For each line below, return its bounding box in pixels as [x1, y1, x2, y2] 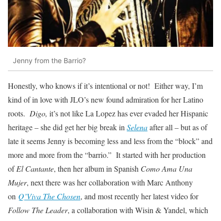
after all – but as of [149, 122, 207, 133]
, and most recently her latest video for [80, 191, 198, 202]
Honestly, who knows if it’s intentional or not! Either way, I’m [8, 80, 203, 91]
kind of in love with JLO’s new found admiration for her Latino [8, 94, 203, 105]
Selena [127, 122, 147, 133]
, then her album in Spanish [54, 163, 141, 174]
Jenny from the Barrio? [13, 56, 86, 65]
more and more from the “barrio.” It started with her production [8, 149, 206, 160]
